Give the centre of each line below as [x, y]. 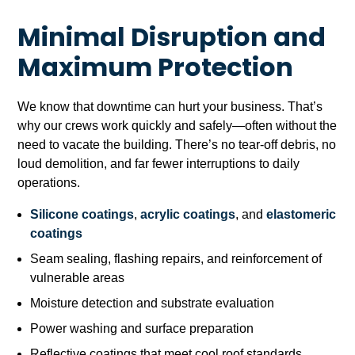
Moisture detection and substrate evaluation [153, 303]
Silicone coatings [82, 215]
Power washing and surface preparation [142, 329]
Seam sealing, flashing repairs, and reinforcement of [176, 259]
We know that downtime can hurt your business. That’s [170, 107]
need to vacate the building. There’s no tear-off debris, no [177, 145]
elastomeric [302, 215]
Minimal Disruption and [172, 40]
